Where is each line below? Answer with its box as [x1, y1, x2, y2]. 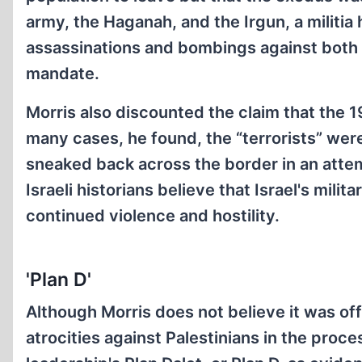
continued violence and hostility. [26, 206, 280, 225]
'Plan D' [26, 267, 91, 291]
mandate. [26, 64, 99, 83]
